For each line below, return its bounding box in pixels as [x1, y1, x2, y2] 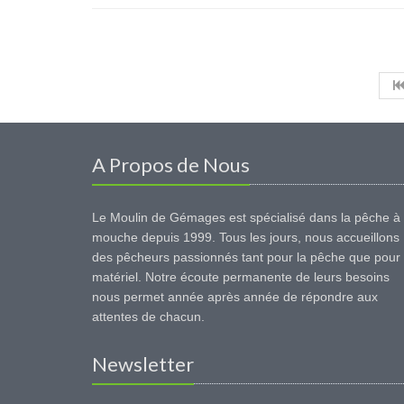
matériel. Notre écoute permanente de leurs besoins [92, 270, 390, 284]
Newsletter [92, 352, 194, 376]
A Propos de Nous [92, 152, 250, 177]
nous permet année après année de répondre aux [92, 289, 378, 304]
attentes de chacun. [92, 309, 205, 324]
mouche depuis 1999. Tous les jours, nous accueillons [92, 230, 399, 244]
